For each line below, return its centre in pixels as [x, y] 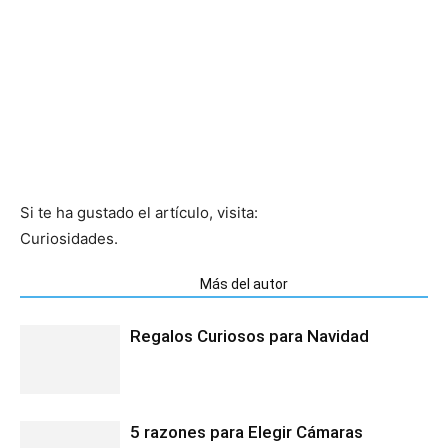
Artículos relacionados [104, 283]
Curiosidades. [69, 238]
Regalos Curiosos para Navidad [249, 335]
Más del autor [244, 283]
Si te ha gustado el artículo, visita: [139, 212]
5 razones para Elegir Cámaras [246, 431]
